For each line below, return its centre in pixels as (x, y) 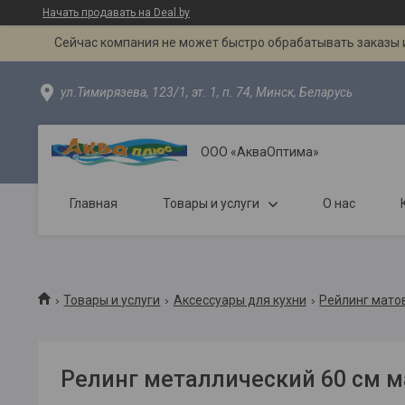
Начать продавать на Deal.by (116, 13)
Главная (94, 203)
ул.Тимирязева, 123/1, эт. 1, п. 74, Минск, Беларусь (207, 92)
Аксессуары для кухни (240, 300)
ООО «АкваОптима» (260, 151)
